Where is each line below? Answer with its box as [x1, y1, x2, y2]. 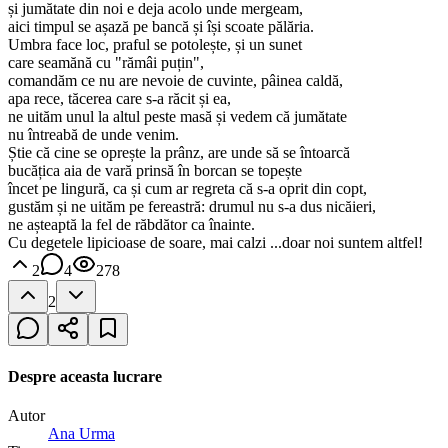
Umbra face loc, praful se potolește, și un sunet [8, 36, 302, 54]
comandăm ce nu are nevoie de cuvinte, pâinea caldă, [8, 72, 343, 90]
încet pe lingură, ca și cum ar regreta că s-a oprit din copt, [8, 180, 367, 198]
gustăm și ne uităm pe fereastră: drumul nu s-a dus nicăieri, [8, 198, 376, 216]
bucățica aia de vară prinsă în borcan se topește [8, 162, 302, 180]
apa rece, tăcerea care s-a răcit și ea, [8, 90, 231, 108]
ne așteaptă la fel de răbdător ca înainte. [8, 216, 255, 234]
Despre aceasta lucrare [8, 367, 162, 385]
